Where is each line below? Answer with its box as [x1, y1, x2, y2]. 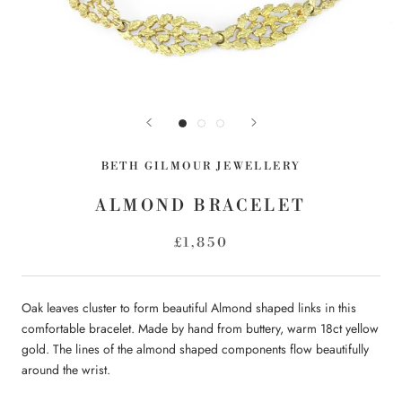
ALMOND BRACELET [95, 195, 307, 216]
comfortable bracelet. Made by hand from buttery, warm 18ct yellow [22, 319, 379, 337]
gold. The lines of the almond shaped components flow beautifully [22, 339, 369, 358]
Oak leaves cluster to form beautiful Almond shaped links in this [22, 298, 356, 317]
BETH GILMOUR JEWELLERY [100, 159, 301, 173]
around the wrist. [22, 360, 114, 379]
